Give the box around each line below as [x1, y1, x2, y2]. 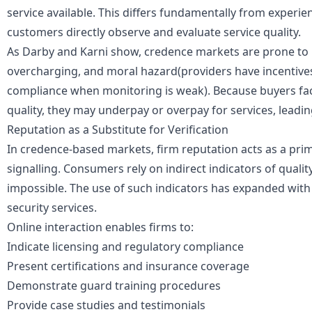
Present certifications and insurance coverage [7, 258, 249, 274]
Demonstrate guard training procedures [7, 278, 221, 294]
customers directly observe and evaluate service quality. [7, 24, 301, 40]
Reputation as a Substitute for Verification [7, 122, 228, 138]
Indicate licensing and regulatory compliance [7, 239, 244, 255]
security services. [7, 200, 97, 216]
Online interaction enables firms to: [7, 219, 194, 235]
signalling [7, 161, 58, 177]
